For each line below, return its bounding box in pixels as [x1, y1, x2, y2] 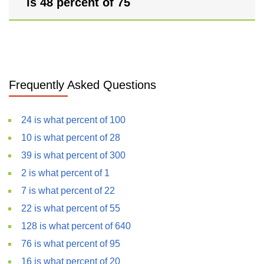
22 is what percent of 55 [21, 203, 120, 213]
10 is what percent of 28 [21, 133, 120, 143]
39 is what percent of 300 [21, 150, 126, 160]
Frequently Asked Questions [9, 78, 156, 91]
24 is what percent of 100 [21, 115, 126, 125]
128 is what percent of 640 [21, 221, 131, 231]
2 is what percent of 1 [21, 168, 110, 178]
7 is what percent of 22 [21, 186, 115, 196]
